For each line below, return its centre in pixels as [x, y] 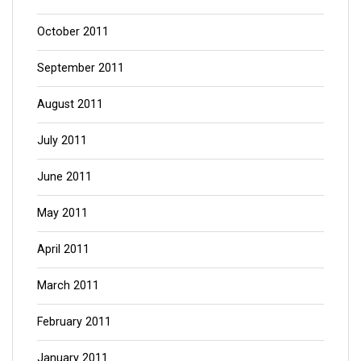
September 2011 [81, 68]
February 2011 [74, 322]
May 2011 [62, 213]
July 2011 [62, 140]
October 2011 [73, 31]
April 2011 [63, 249]
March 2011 [68, 285]
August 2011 [70, 104]
